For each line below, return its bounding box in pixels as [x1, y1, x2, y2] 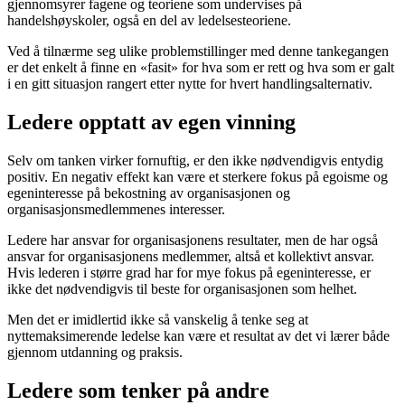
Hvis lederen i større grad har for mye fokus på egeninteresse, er [7, 265, 371, 281]
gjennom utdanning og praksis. [7, 344, 183, 361]
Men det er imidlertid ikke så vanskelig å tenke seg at [7, 312, 308, 328]
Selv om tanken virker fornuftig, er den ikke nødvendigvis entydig [7, 153, 383, 169]
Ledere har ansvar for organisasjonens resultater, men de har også [7, 232, 378, 249]
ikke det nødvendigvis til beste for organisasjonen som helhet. [7, 281, 357, 297]
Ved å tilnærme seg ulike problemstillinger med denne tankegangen [7, 43, 389, 60]
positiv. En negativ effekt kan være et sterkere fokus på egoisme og [7, 169, 388, 185]
